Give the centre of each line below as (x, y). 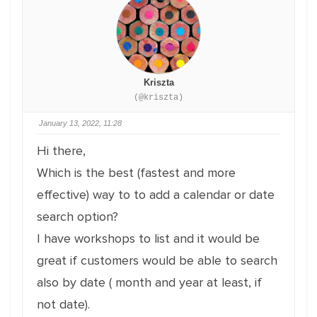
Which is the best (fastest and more (136, 173)
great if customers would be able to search (157, 260)
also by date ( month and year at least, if (149, 282)
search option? (77, 217)
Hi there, (61, 151)
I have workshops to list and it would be (148, 238)
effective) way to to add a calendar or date (156, 195)
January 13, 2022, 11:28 (80, 123)
